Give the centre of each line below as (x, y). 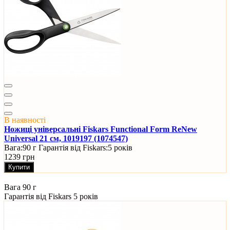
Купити (19, 167)
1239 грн (20, 157)
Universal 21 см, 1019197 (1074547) (66, 139)
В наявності (25, 120)
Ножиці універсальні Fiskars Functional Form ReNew (101, 129)
